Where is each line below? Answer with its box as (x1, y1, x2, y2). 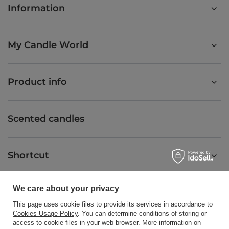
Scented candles (8, 113, 84, 125)
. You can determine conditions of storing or (78, 210, 207, 217)
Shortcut (8, 150, 49, 162)
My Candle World (8, 39, 88, 51)
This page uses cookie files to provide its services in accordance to (13, 200, 213, 208)
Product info (8, 76, 67, 88)
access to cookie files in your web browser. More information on (13, 219, 201, 226)
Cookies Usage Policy (13, 210, 78, 217)
